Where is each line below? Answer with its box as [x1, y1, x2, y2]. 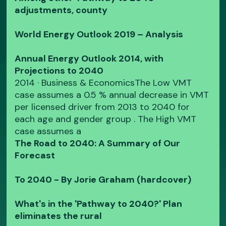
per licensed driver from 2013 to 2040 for [15, 101, 190, 114]
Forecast [15, 149, 55, 162]
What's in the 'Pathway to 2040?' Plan [15, 198, 183, 210]
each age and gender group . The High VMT [15, 113, 197, 126]
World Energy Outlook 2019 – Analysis [15, 28, 184, 41]
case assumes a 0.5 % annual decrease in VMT [15, 89, 209, 101]
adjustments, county [15, 4, 108, 17]
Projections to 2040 [15, 65, 104, 77]
